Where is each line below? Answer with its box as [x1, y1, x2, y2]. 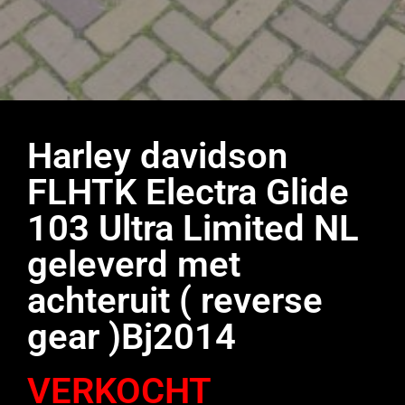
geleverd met [27, 243, 240, 287]
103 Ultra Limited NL [27, 207, 359, 250]
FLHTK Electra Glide [27, 171, 349, 214]
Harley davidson [27, 135, 287, 178]
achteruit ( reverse [27, 279, 323, 323]
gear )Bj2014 [27, 316, 236, 359]
